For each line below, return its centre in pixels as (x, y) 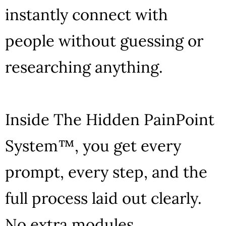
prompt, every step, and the (106, 172)
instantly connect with (87, 14)
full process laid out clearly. (103, 198)
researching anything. (84, 67)
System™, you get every (93, 145)
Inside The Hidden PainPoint (110, 119)
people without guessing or (104, 40)
